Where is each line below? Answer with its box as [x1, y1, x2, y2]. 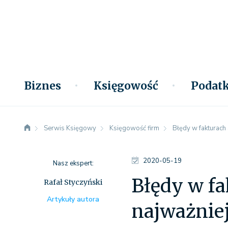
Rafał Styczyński [44, 178, 103, 187]
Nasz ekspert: [52, 159, 94, 168]
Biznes [24, 79, 61, 93]
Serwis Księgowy [44, 124, 96, 133]
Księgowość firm [109, 124, 159, 133]
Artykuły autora [47, 194, 100, 204]
